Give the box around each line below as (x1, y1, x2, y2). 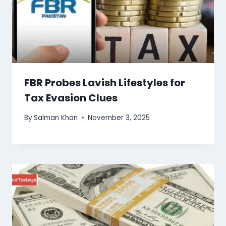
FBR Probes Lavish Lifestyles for (24, 76, 185, 90)
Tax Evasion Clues (24, 91, 118, 105)
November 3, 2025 (88, 112, 150, 123)
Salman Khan (34, 112, 78, 123)
